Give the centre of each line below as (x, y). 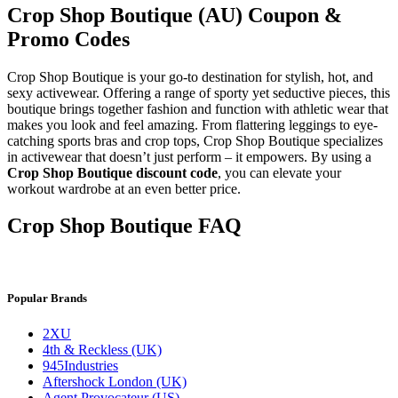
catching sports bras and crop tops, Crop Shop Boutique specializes (195, 140)
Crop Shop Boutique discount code (112, 172)
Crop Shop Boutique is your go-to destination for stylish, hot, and (190, 76)
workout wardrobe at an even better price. (124, 188)
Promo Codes (68, 39)
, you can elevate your (279, 172)
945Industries (80, 365)
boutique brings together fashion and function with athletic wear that (198, 108)
